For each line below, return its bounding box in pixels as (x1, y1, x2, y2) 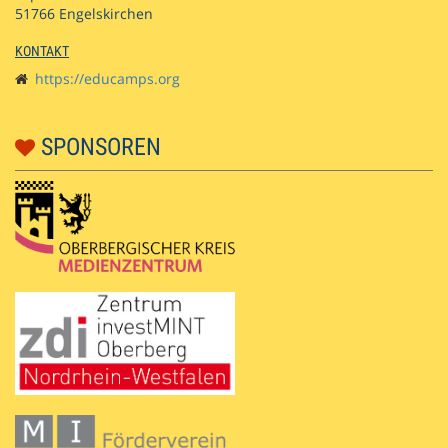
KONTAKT (15, 42, 69, 59)
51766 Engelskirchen (15, 3, 153, 23)
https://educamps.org (35, 68, 180, 88)
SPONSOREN (35, 132, 161, 161)
